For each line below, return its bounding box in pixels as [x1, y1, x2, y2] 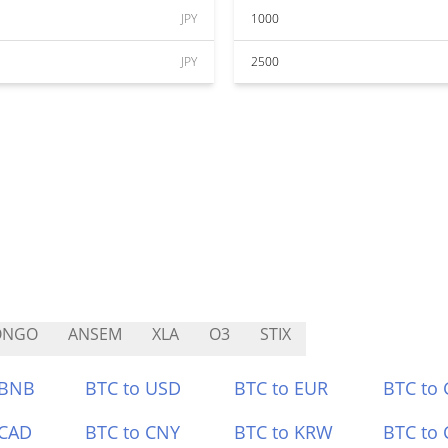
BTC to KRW [234, 420, 333, 444]
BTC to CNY [85, 420, 181, 444]
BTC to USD [85, 376, 182, 400]
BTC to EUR [234, 376, 328, 400]
